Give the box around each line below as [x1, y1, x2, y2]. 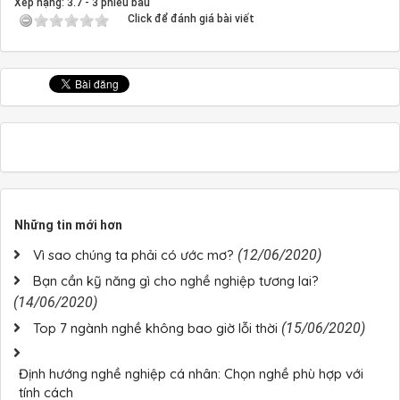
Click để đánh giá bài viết [128, 12, 254, 26]
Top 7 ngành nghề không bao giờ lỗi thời [33, 320, 278, 337]
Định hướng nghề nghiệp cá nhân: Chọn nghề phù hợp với [19, 365, 363, 383]
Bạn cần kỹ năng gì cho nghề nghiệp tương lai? [33, 272, 319, 290]
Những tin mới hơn [14, 218, 122, 233]
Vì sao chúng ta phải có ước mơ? [33, 246, 234, 264]
